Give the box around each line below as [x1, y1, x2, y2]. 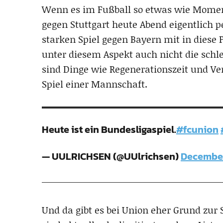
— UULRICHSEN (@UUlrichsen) [42, 149, 181, 164]
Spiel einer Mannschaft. [42, 77, 147, 91]
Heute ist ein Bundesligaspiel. [42, 122, 176, 137]
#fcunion [176, 122, 219, 137]
